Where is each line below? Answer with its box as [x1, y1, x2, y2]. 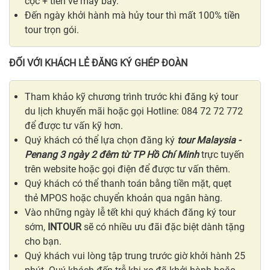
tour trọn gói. [25, 24, 79, 36]
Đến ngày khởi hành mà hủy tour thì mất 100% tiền [25, 9, 240, 21]
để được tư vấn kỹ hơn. [25, 119, 123, 131]
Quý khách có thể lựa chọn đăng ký [25, 134, 177, 146]
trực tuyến [199, 148, 244, 160]
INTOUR [48, 221, 81, 233]
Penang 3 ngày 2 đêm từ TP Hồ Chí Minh [25, 148, 199, 160]
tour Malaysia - [177, 134, 240, 146]
